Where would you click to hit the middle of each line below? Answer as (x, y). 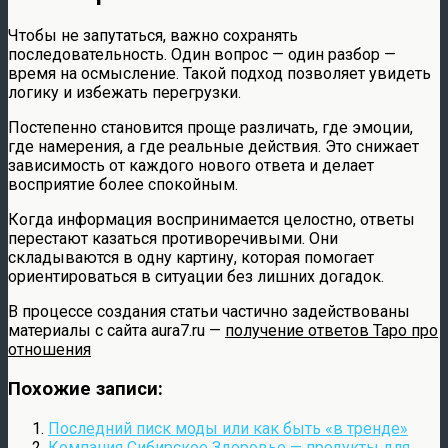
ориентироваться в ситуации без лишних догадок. (196, 277)
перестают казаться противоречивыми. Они (173, 239)
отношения (49, 350)
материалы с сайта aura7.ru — (116, 331)
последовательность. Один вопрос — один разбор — (202, 55)
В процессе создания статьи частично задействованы (209, 312)
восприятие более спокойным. (123, 185)
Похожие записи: (85, 389)
